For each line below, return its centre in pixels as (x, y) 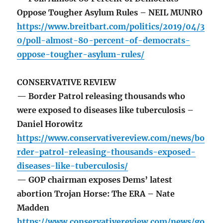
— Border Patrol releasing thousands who (101, 96)
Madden (33, 208)
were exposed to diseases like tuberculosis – (106, 110)
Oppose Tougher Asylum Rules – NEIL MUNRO (110, 13)
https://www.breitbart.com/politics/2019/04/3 (111, 27)
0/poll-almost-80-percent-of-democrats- (104, 41)
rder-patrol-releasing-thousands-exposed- (107, 152)
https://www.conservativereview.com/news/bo (111, 138)
